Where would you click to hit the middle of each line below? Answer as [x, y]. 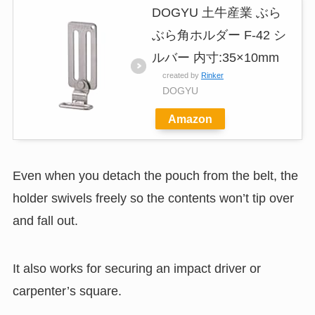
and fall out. [45, 221]
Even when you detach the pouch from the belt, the [155, 176]
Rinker [212, 75]
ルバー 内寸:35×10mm [215, 57]
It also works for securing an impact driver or [136, 269]
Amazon [190, 118]
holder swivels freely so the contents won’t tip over [153, 199]
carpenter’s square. [67, 291]
